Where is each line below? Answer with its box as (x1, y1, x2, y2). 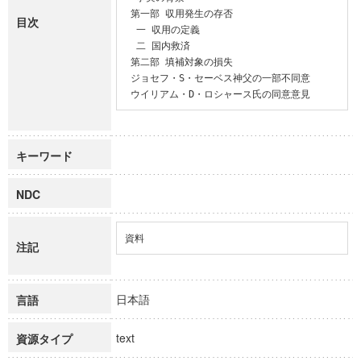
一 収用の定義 (124, 23, 136, 35)
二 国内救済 (124, 39, 136, 52)
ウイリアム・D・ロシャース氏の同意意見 (130, 88, 310, 100)
